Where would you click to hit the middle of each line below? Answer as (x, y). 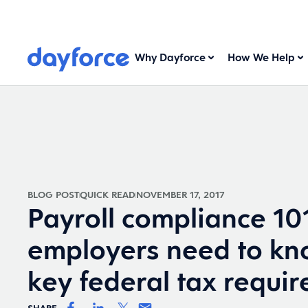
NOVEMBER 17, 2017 (180, 195)
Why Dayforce (170, 57)
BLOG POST (53, 195)
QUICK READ (108, 195)
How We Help (262, 57)
